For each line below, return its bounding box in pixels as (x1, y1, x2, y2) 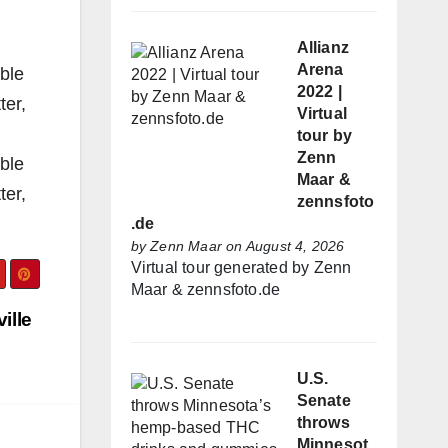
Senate (296, 392, 351, 410)
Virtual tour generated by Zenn (130, 259, 352, 277)
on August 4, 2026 (221, 238, 345, 255)
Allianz (296, 39, 349, 57)
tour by (296, 127, 352, 145)
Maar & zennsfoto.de (130, 281, 281, 299)
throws (296, 414, 350, 432)
